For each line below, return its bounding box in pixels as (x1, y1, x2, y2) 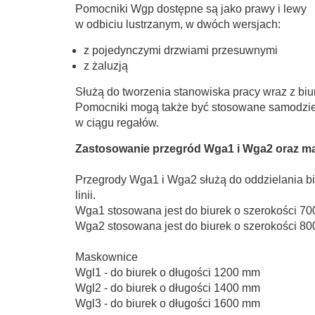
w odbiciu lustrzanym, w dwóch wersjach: (75, 18, 281, 30)
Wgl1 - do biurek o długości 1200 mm (75, 266, 260, 278)
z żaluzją (84, 60, 128, 72)
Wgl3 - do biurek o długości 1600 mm (75, 297, 260, 309)
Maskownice (75, 251, 138, 263)
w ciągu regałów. (75, 117, 159, 129)
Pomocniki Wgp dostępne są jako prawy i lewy (75, 3, 307, 15)
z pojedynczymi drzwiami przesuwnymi (84, 44, 278, 56)
